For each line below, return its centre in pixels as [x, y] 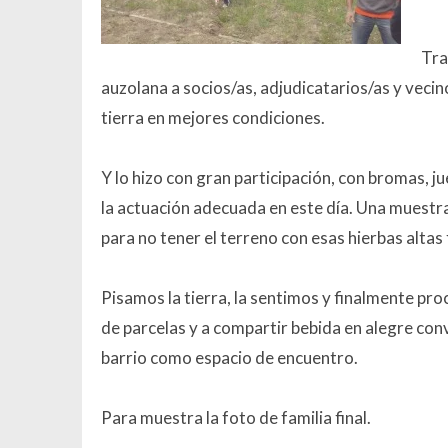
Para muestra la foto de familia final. [235, 417]
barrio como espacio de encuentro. [229, 357]
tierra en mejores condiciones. [212, 117]
